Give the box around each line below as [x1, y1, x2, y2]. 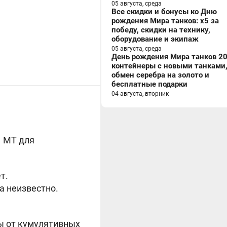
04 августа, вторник [111, 90, 169, 97]
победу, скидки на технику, [111, 25, 210, 34]
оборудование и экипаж [111, 34, 199, 44]
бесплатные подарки [111, 80, 187, 89]
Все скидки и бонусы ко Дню [111, 7, 217, 16]
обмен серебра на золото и [111, 70, 209, 80]
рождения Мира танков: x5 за [111, 16, 219, 25]
